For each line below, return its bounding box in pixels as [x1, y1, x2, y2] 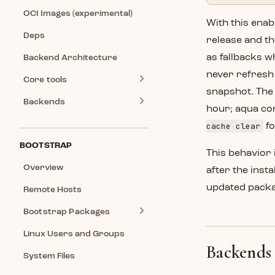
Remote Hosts [23, 185, 82, 194]
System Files [23, 252, 75, 260]
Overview [23, 163, 63, 172]
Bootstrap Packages [23, 207, 110, 216]
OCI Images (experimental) [23, 9, 133, 18]
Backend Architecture [23, 53, 117, 62]
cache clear [206, 121, 260, 131]
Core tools [23, 76, 68, 84]
